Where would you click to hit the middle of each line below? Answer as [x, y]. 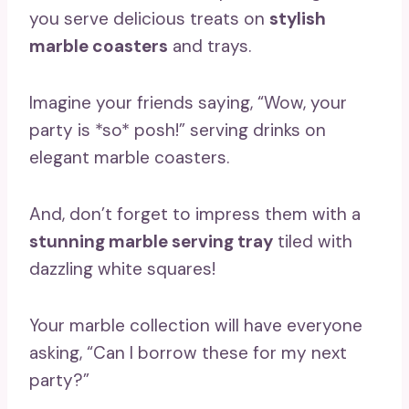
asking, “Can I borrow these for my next [188, 352]
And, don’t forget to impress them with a [195, 214]
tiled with [313, 241]
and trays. [210, 46]
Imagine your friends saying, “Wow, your [188, 102]
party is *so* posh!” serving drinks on [178, 130]
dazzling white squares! [122, 268]
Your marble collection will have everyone [196, 325]
